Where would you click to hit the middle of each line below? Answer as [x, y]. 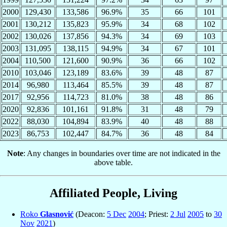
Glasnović [57, 214]
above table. [113, 162]
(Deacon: [90, 214]
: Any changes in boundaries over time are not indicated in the [122, 153]
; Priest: [157, 214]
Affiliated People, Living [113, 193]
